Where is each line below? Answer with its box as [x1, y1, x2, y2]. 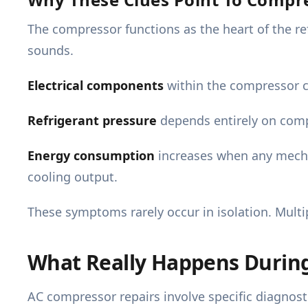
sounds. [27, 42, 74, 59]
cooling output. [27, 168, 118, 186]
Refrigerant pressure [27, 112, 157, 129]
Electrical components [27, 77, 164, 94]
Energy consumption [27, 147, 155, 164]
